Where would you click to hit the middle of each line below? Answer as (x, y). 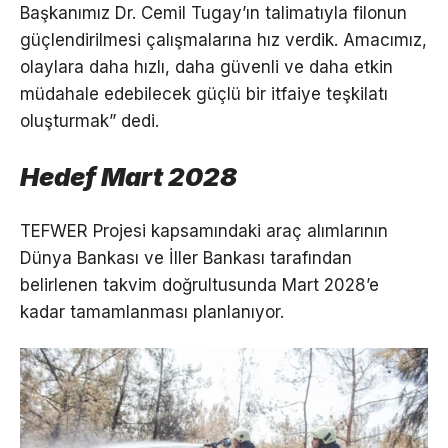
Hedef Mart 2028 (128, 176)
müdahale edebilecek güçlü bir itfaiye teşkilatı (204, 93)
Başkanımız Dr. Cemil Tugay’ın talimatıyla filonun (213, 12)
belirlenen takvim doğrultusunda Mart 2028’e (199, 284)
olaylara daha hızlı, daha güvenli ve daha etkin (206, 66)
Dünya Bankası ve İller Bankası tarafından (186, 257)
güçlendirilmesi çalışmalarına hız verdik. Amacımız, (223, 39)
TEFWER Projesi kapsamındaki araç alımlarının (204, 230)
